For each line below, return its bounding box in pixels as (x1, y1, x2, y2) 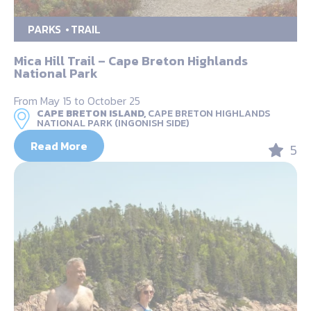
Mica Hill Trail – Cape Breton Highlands (14, 51, 248, 71)
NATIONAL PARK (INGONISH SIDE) (37, 116, 189, 131)
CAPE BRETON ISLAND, (37, 106, 146, 121)
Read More (31, 137, 87, 155)
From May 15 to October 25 (14, 92, 140, 110)
